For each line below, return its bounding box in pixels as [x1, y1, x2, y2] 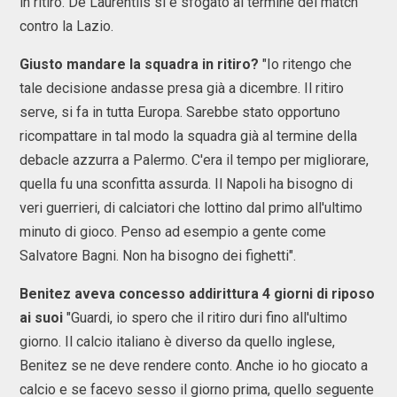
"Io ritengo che [259, 56, 352, 73]
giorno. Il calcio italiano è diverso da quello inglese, [19, 333, 335, 350]
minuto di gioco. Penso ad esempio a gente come [19, 223, 326, 240]
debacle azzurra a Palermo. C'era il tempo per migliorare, [19, 152, 369, 168]
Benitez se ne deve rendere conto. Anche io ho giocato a [19, 357, 368, 374]
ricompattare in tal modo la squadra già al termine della [19, 128, 357, 144]
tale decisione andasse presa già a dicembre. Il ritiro [19, 80, 344, 97]
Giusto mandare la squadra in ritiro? [19, 56, 259, 73]
